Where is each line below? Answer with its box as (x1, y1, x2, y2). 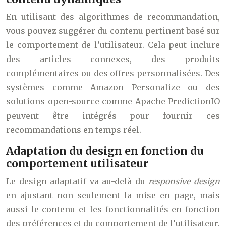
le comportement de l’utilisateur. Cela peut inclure (6, 40, 220, 50)
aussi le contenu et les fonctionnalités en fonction (6, 204, 220, 215)
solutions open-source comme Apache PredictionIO (6, 96, 220, 107)
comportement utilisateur (6, 157, 148, 171)
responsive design (148, 176, 220, 187)
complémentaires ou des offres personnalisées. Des (6, 68, 220, 79)
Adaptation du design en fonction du (6, 144, 204, 158)
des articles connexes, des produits (6, 54, 220, 65)
